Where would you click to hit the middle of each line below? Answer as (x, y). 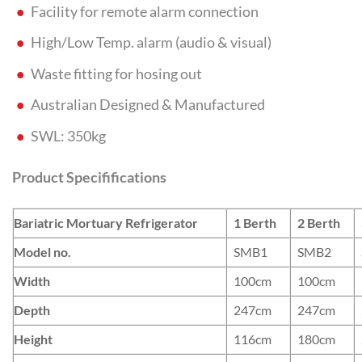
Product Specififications (89, 177)
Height (33, 339)
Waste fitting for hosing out (116, 74)
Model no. (42, 251)
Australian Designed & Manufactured (147, 105)
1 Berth (255, 222)
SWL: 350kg (68, 136)
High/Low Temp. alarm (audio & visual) (151, 43)
